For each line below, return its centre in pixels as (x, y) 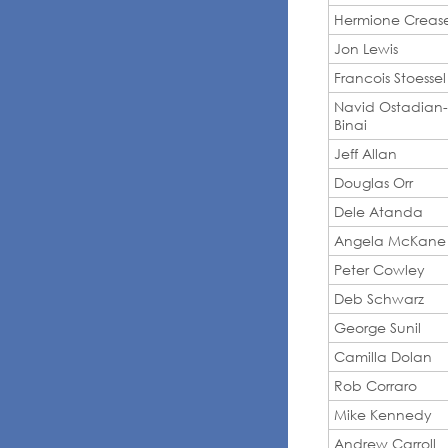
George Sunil (377, 327)
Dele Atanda (378, 211)
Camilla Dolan (383, 356)
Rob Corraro (375, 385)
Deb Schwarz (379, 298)
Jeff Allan (365, 153)
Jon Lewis (366, 48)
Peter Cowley (379, 269)
